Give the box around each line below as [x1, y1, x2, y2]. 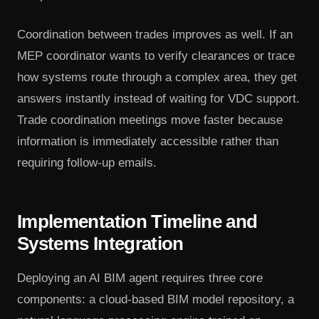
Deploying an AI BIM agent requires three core [17, 271, 263, 285]
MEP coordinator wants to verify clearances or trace [17, 48, 295, 63]
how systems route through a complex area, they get [17, 70, 297, 84]
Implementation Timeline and [17, 210, 258, 232]
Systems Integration [17, 232, 184, 254]
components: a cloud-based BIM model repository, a [17, 292, 294, 306]
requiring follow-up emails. [17, 155, 157, 169]
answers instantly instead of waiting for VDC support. [17, 91, 300, 105]
